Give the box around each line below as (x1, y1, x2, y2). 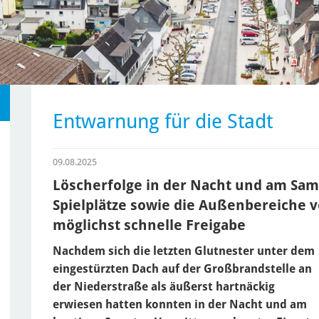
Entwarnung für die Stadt (53, 109, 273, 133)
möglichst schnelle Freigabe (53, 216, 246, 234)
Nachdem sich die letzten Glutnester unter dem (53, 244, 315, 258)
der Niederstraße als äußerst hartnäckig (53, 279, 275, 293)
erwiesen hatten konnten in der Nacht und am (53, 297, 307, 311)
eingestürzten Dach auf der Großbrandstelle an (53, 261, 312, 276)
